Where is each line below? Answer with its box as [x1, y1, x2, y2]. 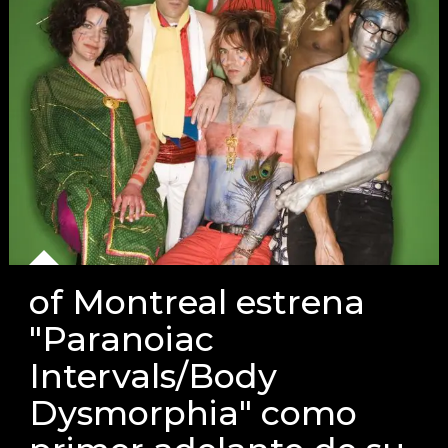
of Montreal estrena [28, 281, 365, 323]
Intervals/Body [28, 355, 277, 397]
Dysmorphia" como [28, 392, 357, 434]
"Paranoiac [28, 318, 214, 360]
